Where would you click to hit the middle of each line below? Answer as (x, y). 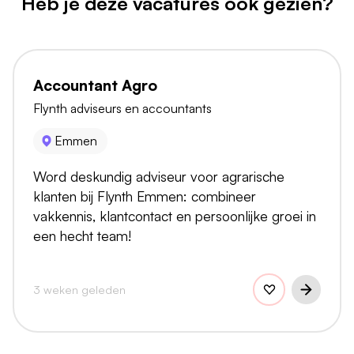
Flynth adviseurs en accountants (122, 108)
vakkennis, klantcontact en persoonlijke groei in (175, 215)
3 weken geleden (79, 289)
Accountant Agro (95, 85)
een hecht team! (82, 235)
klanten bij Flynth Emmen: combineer (145, 196)
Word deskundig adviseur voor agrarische (159, 176)
